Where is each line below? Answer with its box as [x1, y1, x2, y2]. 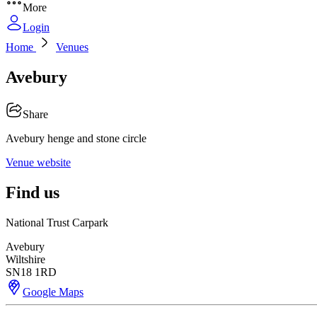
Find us [6, 183, 59, 202]
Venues [56, 41, 88, 53]
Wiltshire [6, 253, 45, 265]
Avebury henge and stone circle [6, 132, 146, 144]
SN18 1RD [6, 265, 57, 278]
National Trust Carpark [6, 216, 108, 229]
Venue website [6, 156, 71, 168]
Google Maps [23, 285, 83, 298]
